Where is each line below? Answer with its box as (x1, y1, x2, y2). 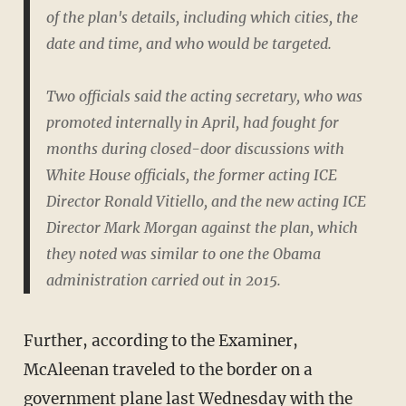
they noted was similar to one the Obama (45, 245, 321, 264)
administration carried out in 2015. (45, 271, 281, 290)
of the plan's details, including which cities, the (45, 8, 358, 27)
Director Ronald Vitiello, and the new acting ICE (45, 192, 366, 211)
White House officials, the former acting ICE (45, 166, 337, 185)
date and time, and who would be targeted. (45, 34, 332, 53)
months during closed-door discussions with (45, 140, 344, 159)
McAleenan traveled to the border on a (23, 359, 313, 380)
